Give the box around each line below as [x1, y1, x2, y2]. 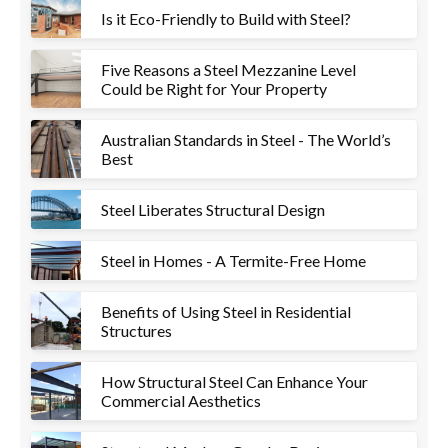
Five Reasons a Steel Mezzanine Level [101, 60, 356, 79]
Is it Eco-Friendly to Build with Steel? [101, 9, 351, 28]
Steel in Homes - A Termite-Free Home [101, 251, 366, 270]
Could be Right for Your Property [101, 79, 327, 98]
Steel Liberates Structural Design [101, 200, 325, 219]
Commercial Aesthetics [101, 391, 261, 410]
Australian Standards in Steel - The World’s [101, 130, 391, 149]
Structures [101, 321, 172, 340]
